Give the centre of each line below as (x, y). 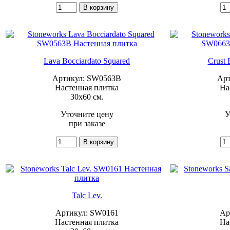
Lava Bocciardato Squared (87, 61)
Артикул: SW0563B (87, 78)
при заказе (87, 123)
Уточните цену (87, 114)
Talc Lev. (87, 195)
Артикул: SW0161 (87, 213)
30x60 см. (87, 97)
